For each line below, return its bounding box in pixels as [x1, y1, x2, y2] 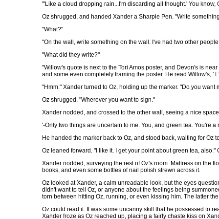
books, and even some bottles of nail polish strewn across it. [42, 167, 200, 174]
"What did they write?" [42, 51, 100, 58]
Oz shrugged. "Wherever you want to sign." [42, 96, 155, 103]
